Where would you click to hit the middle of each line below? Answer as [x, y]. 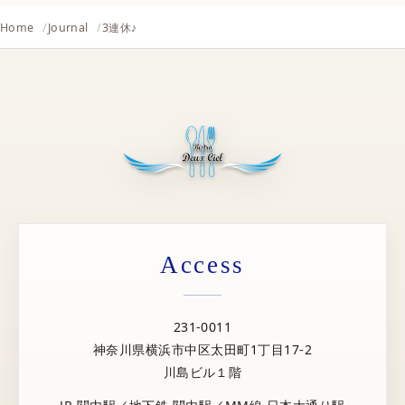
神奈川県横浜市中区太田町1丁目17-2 [202, 350]
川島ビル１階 [202, 372]
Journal [68, 27]
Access [202, 265]
